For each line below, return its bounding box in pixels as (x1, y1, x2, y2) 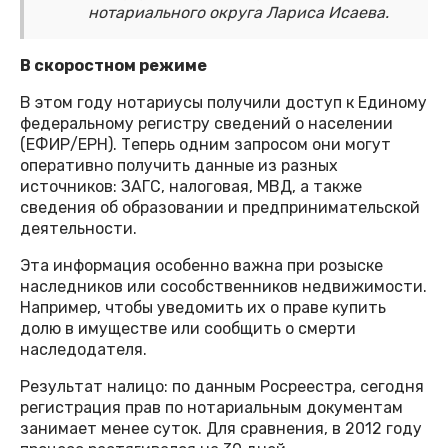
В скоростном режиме (20, 56, 207, 76)
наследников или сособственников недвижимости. (20, 277, 427, 297)
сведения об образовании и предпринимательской (20, 198, 420, 218)
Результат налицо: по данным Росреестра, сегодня (20, 377, 424, 397)
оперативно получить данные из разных (20, 156, 338, 176)
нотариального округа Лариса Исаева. (88, 3, 389, 23)
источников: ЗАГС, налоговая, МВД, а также (20, 177, 362, 197)
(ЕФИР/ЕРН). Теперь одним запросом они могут (20, 135, 391, 155)
